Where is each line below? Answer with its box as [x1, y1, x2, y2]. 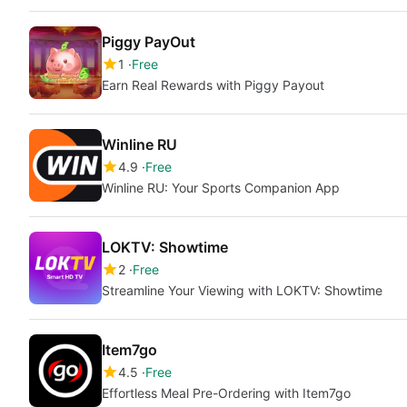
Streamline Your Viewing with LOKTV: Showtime [102, 283, 382, 298]
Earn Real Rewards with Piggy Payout [102, 77, 324, 93]
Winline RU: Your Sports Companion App [102, 180, 340, 195]
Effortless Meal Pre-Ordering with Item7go [102, 385, 351, 401]
